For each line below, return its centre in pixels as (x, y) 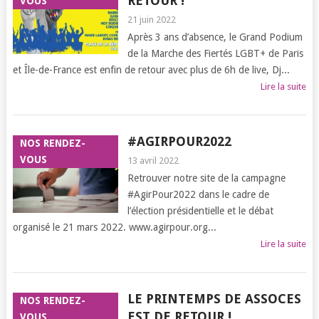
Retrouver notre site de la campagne (206, 178)
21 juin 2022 (151, 20)
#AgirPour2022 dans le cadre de (198, 194)
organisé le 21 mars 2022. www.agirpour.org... (114, 227)
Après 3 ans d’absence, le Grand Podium (215, 37)
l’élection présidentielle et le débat (200, 211)
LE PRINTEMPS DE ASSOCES (214, 299)
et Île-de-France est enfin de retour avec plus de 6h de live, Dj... (151, 70)
